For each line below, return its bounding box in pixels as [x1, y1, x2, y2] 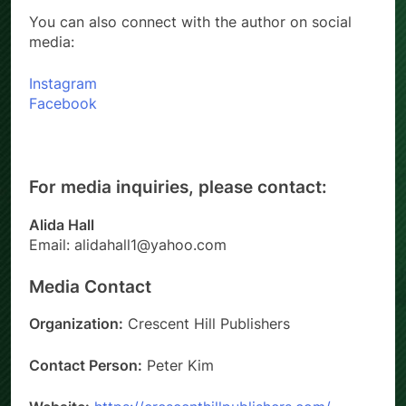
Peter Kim [142, 356, 214, 375]
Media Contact [29, 275, 151, 297]
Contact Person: [29, 356, 142, 375]
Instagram [29, 73, 97, 92]
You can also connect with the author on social [29, 12, 352, 31]
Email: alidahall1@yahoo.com [29, 235, 227, 254]
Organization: [29, 314, 123, 333]
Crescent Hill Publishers [123, 314, 290, 333]
